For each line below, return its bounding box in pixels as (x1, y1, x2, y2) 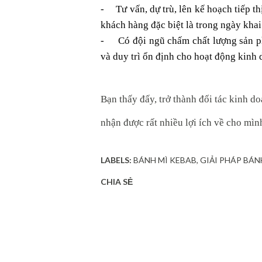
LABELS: (101, 155, 132, 165)
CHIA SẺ (101, 177, 133, 187)
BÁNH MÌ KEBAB (133, 155, 196, 165)
